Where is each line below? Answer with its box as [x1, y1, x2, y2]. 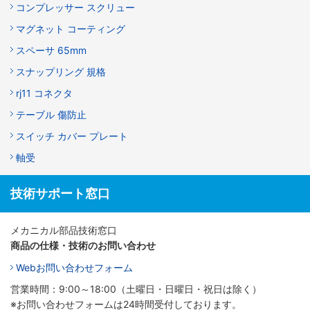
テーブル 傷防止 [16, 109, 86, 121]
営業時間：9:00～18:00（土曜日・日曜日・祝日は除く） [10, 283, 262, 295]
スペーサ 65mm [16, 44, 86, 57]
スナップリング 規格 [16, 66, 106, 78]
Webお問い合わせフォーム [16, 262, 133, 274]
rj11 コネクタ [16, 87, 73, 100]
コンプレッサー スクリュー [16, 1, 135, 14]
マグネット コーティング [16, 23, 125, 35]
